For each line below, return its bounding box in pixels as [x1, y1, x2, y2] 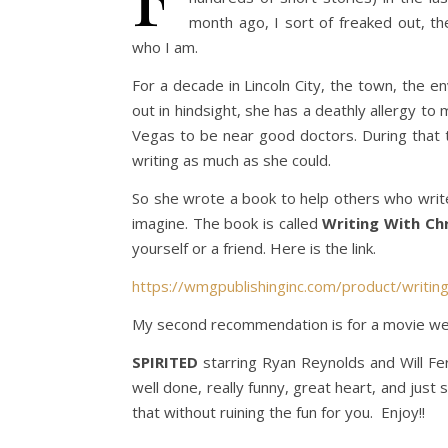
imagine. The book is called [132, 213, 323, 233]
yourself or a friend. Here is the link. [132, 238, 376, 258]
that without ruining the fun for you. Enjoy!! [132, 402, 425, 422]
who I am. [132, 37, 198, 57]
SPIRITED [132, 352, 198, 372]
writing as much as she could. [132, 150, 331, 170]
